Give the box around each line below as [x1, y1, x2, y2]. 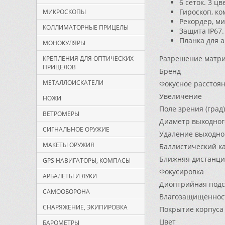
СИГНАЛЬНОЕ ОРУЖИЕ [43, 125, 109, 134]
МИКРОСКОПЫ [43, 8, 86, 16]
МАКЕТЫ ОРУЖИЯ [43, 141, 94, 149]
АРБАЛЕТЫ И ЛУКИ [43, 172, 97, 180]
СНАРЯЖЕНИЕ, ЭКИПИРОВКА [43, 203, 128, 211]
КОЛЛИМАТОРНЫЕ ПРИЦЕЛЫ [43, 23, 129, 32]
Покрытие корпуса [159, 204, 223, 214]
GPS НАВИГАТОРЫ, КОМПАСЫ [43, 156, 131, 165]
